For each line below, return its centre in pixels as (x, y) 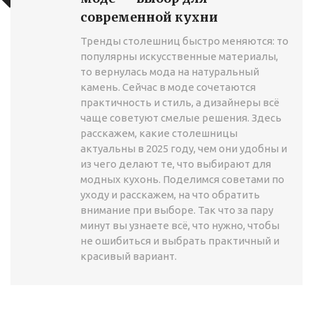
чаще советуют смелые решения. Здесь (181, 118)
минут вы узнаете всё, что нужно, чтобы (180, 226)
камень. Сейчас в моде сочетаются (168, 87)
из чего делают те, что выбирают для (176, 164)
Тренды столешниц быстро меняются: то (184, 41)
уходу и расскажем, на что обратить (170, 195)
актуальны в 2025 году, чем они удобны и (184, 149)
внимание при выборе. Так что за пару (177, 210)
